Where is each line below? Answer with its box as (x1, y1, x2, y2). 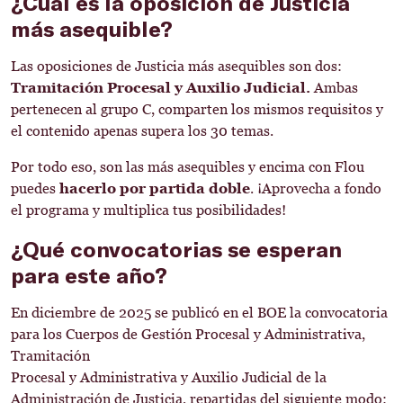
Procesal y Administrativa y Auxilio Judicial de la (11, 369, 327, 386)
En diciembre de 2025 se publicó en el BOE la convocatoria (11, 304, 388, 321)
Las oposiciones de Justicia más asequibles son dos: (11, 58, 342, 75)
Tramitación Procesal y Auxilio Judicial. (11, 79, 310, 96)
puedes (11, 180, 56, 197)
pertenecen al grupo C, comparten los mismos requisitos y (11, 101, 383, 118)
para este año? (11, 262, 167, 288)
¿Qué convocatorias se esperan (11, 236, 342, 262)
